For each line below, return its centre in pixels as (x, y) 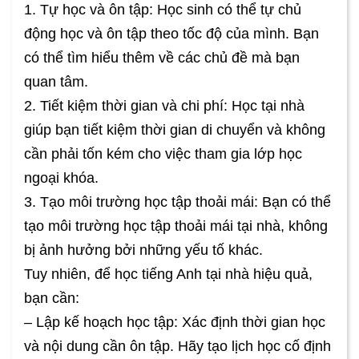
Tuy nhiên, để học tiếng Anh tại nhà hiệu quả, (168, 274)
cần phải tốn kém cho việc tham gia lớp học (163, 154)
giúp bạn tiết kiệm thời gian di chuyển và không (175, 130)
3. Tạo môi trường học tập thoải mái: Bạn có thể (177, 202)
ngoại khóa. (61, 178)
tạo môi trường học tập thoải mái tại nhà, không (176, 226)
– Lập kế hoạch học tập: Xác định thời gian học (175, 323)
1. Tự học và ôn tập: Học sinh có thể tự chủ (163, 10)
